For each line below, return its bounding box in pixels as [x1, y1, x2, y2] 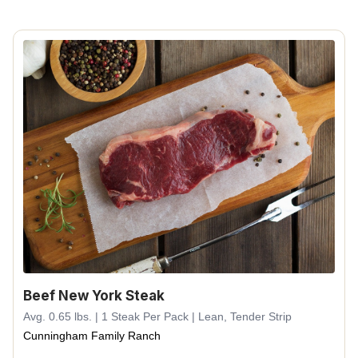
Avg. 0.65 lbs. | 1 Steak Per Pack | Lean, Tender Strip [23, 310, 292, 323]
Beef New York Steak [23, 288, 165, 304]
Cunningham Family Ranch [23, 329, 161, 342]
